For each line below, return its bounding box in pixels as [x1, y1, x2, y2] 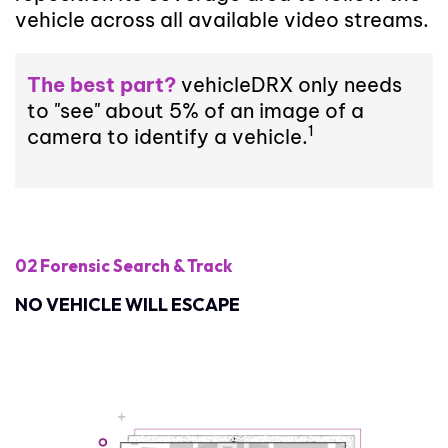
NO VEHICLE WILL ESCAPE [15, 293, 240, 317]
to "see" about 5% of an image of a [27, 97, 364, 123]
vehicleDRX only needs [176, 71, 402, 97]
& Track [173, 255, 232, 277]
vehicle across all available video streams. [15, 7, 429, 33]
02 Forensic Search [15, 255, 173, 277]
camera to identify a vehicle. [27, 123, 308, 149]
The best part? [27, 71, 176, 97]
